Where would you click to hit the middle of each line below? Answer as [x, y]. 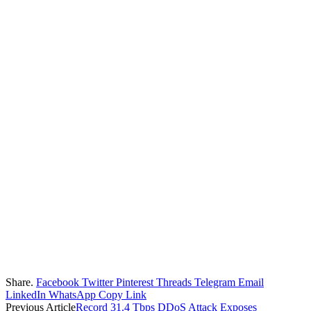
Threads [174, 282]
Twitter [98, 282]
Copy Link [123, 294]
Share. [19, 282]
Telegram [215, 282]
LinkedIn [26, 294]
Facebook [58, 282]
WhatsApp [72, 294]
